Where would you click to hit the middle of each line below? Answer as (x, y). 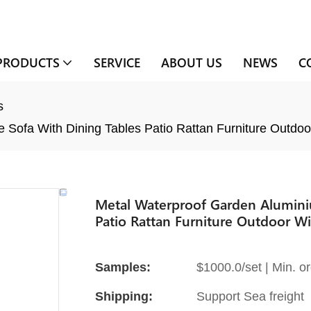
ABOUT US (191, 62)
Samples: (123, 267)
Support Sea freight (250, 296)
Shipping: (124, 296)
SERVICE (117, 62)
